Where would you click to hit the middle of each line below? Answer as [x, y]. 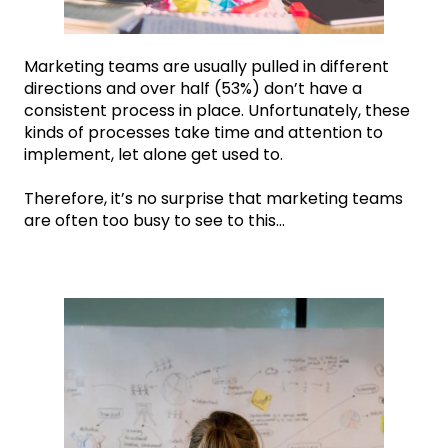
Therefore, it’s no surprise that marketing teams [213, 198]
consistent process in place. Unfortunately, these [217, 110]
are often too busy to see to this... [154, 220]
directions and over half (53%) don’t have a [193, 88]
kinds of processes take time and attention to [203, 132]
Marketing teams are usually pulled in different [206, 66]
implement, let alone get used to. [153, 154]
